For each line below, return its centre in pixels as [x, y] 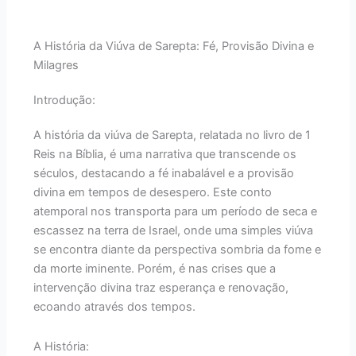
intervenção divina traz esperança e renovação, [161, 288]
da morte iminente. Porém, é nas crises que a [155, 269]
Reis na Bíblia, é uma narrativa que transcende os [165, 155]
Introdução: [65, 101]
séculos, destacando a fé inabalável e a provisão [164, 174]
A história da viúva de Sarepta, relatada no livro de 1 [172, 135]
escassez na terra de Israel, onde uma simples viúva [174, 231]
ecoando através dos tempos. [115, 307]
